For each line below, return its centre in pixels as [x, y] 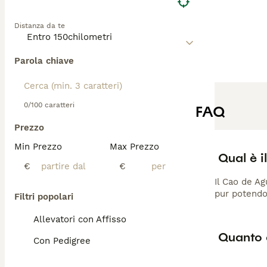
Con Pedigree [62, 241]
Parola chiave [44, 61]
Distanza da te [40, 26]
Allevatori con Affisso [80, 219]
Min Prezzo [38, 147]
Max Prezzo [134, 147]
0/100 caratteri [49, 105]
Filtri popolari [44, 197]
